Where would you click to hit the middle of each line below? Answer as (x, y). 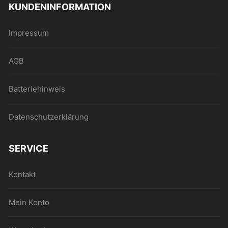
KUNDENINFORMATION (60, 7)
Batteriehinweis (37, 89)
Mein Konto (29, 202)
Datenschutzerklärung (49, 117)
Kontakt (22, 174)
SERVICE (29, 148)
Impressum (29, 33)
